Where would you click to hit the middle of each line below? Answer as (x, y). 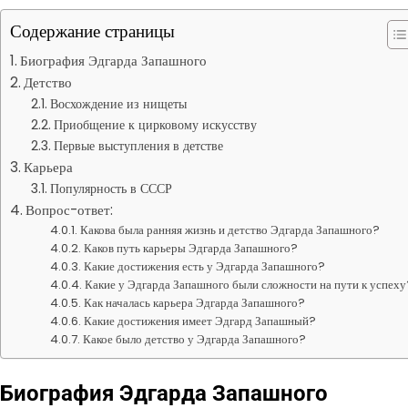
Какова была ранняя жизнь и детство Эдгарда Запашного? (230, 230)
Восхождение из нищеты (118, 104)
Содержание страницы (92, 31)
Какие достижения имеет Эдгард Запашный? (200, 321)
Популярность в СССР (111, 189)
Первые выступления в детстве (138, 146)
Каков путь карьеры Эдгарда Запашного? (191, 248)
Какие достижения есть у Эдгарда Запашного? (205, 266)
